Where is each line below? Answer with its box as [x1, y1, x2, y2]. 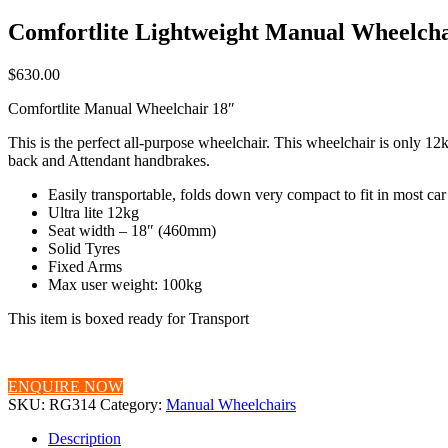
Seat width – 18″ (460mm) [48, 221, 216, 239]
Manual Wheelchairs [166, 395, 296, 413]
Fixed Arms [48, 257, 122, 275]
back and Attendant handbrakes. [8, 151, 210, 169]
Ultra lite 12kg [48, 203, 139, 221]
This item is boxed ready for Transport [8, 309, 249, 327]
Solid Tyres [48, 239, 120, 257]
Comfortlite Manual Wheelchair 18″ [8, 99, 235, 117]
